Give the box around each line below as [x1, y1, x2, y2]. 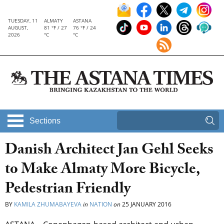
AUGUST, [8, 24, 28, 31]
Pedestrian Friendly [5, 177, 130, 203]
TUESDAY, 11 [8, 17, 38, 24]
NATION [89, 200, 112, 209]
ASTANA [72, 17, 91, 24]
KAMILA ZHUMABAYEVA [14, 200, 81, 209]
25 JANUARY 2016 [120, 200, 171, 209]
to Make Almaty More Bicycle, [5, 158, 199, 184]
